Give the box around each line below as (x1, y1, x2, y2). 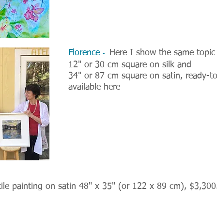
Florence (68, 48, 103, 57)
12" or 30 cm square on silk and (68, 61, 191, 69)
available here (68, 83, 120, 92)
